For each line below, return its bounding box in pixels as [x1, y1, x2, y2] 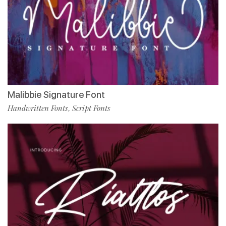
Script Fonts [72, 103, 110, 114]
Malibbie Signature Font [8, 89, 105, 100]
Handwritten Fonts [8, 103, 68, 114]
